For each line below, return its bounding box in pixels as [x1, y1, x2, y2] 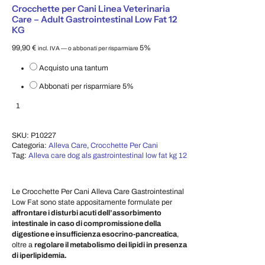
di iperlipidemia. [12, 251, 67, 260]
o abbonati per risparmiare [67, 45, 140, 52]
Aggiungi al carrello [12, 111, 76, 120]
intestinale [12, 219, 48, 228]
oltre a [12, 240, 34, 249]
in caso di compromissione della [50, 219, 161, 228]
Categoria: [12, 141, 49, 150]
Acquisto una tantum [39, 64, 108, 73]
